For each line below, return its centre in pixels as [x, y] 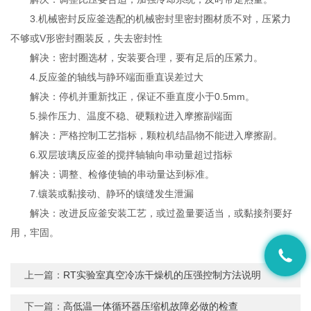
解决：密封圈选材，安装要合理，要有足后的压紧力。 [137, 58]
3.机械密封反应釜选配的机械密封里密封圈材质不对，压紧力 [151, 19]
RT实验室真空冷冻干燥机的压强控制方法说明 [162, 275]
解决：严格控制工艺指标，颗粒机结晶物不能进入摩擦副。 [147, 136]
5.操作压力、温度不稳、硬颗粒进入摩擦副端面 [122, 116]
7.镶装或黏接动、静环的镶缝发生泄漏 [102, 194]
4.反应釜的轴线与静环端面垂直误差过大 [107, 77]
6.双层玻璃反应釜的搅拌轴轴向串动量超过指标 [122, 155]
